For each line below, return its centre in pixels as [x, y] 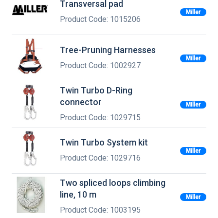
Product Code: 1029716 [100, 158]
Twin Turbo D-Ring [96, 91]
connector [81, 102]
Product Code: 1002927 [100, 65]
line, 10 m [78, 195]
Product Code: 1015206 [100, 19]
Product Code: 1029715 [100, 117]
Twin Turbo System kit [104, 143]
